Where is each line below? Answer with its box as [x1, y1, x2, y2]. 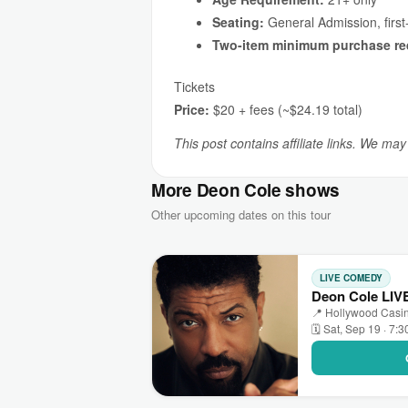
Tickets [174, 77, 215, 96]
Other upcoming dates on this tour [151, 206, 331, 223]
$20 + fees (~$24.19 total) [209, 100, 362, 118]
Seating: [212, 13, 264, 31]
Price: [174, 100, 209, 118]
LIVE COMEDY [320, 270, 382, 284]
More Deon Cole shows [151, 178, 340, 202]
